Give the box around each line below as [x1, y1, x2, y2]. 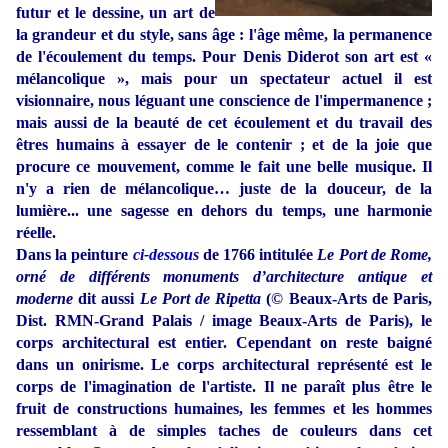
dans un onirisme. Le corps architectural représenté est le [16, 356, 432, 374]
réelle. [16, 224, 56, 242]
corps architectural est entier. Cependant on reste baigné [16, 334, 432, 352]
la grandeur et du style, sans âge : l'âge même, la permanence [16, 26, 432, 44]
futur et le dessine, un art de [16, 4, 215, 22]
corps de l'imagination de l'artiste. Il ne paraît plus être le [16, 378, 432, 396]
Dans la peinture [16, 246, 133, 264]
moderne [16, 290, 73, 308]
